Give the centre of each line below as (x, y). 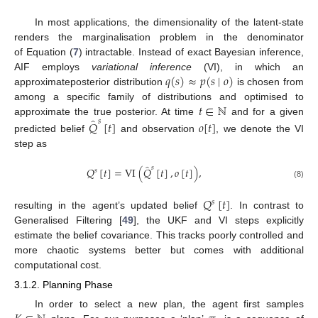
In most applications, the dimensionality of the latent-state (169, 22)
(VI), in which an (248, 66)
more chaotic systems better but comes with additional (159, 250)
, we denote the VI (260, 128)
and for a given (265, 111)
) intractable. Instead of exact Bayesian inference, (191, 51)
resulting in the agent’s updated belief (109, 205)
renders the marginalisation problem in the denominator (159, 37)
